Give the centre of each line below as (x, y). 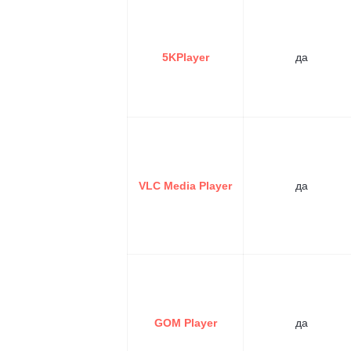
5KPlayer (185, 57)
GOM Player (185, 323)
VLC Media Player (185, 186)
